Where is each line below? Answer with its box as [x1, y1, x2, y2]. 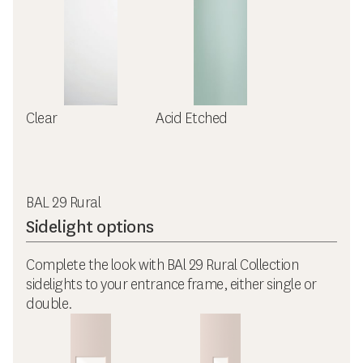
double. [26, 294, 72, 314]
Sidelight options [26, 215, 154, 239]
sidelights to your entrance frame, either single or [26, 275, 317, 295]
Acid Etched [156, 109, 228, 129]
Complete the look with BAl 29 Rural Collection [26, 255, 298, 275]
